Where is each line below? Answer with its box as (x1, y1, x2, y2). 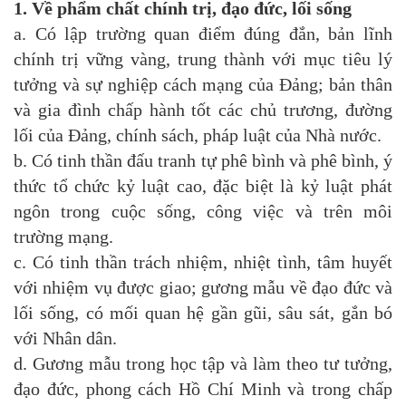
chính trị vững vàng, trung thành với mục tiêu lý (14, 49, 392, 70)
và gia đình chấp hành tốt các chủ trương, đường (14, 100, 392, 121)
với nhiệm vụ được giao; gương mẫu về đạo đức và (14, 277, 392, 298)
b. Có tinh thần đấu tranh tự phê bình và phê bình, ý (14, 150, 392, 171)
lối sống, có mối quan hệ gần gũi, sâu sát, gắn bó (14, 303, 392, 324)
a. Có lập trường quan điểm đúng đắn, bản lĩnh (14, 24, 392, 44)
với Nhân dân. (14, 328, 117, 349)
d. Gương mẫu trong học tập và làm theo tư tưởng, (14, 353, 392, 374)
